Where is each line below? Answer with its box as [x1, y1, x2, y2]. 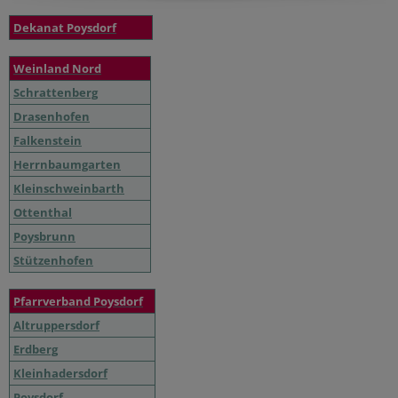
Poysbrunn [13, 227, 76, 244]
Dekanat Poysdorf [13, 19, 116, 36]
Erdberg [13, 340, 58, 357]
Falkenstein [13, 131, 82, 148]
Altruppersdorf [13, 316, 99, 333]
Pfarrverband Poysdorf [13, 292, 143, 309]
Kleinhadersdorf [13, 364, 107, 381]
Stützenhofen [13, 251, 93, 268]
